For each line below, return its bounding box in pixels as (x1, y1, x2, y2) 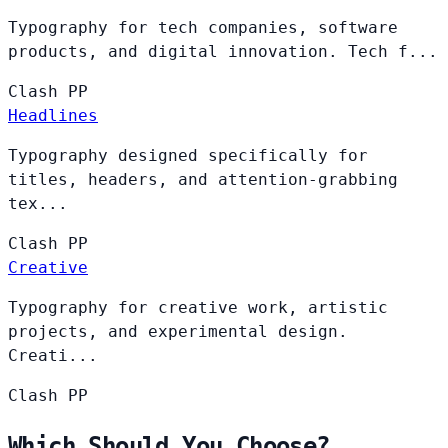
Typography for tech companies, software (8, 17, 398, 37)
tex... (8, 193, 68, 213)
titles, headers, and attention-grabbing (8, 169, 398, 189)
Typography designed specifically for (8, 145, 368, 165)
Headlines (8, 105, 98, 125)
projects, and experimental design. (8, 321, 348, 341)
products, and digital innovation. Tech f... (8, 41, 438, 61)
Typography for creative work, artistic (8, 297, 388, 317)
